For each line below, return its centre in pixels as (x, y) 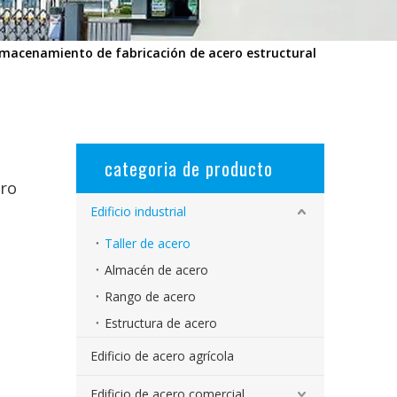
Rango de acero (150, 296)
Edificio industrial (138, 211)
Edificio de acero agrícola (162, 356)
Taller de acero (148, 243)
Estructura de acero (161, 323)
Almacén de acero (156, 270)
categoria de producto (189, 168)
